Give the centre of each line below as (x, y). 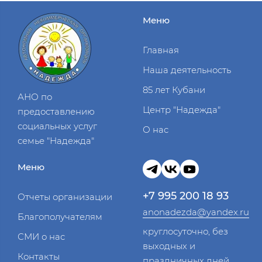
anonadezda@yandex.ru (196, 212)
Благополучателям (60, 217)
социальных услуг (57, 126)
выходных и (169, 246)
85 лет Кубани (174, 90)
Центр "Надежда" (182, 110)
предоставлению (56, 112)
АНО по (35, 97)
